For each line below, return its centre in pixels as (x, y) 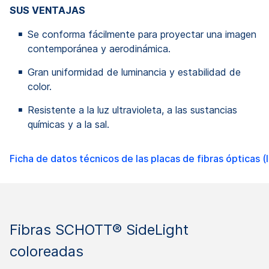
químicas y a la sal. (68, 124)
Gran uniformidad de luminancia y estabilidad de (134, 72)
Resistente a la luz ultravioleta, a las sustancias (132, 110)
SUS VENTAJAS (47, 10)
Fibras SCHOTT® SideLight (99, 229)
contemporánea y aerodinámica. (99, 48)
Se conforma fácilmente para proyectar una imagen (142, 34)
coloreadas (47, 251)
